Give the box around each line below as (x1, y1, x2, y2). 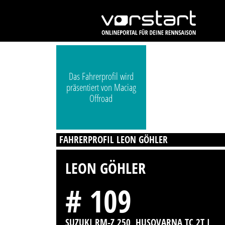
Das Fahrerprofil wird (68, 70, 134, 83)
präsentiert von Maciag (66, 81, 136, 94)
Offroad (89, 92, 113, 105)
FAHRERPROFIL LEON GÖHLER (59, 133, 168, 146)
